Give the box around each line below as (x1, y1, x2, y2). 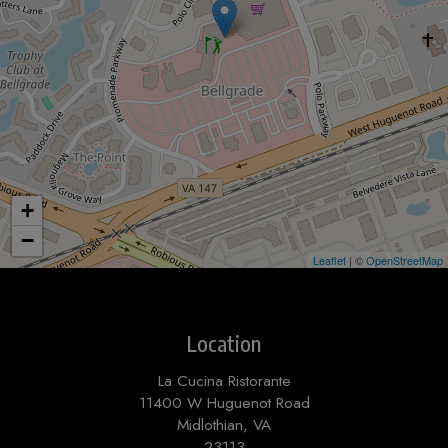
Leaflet (313, 252, 346, 268)
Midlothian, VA (177, 414, 271, 437)
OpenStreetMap (366, 252, 443, 268)
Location (187, 330, 261, 358)
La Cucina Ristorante (157, 370, 291, 393)
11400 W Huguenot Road (138, 392, 310, 415)
